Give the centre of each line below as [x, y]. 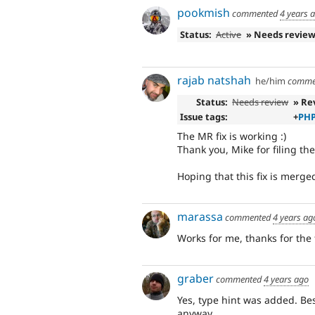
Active [229, 34]
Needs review [261, 102]
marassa [200, 217]
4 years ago [286, 279]
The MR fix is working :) [232, 136]
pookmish [204, 12]
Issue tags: [204, 117]
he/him [271, 81]
